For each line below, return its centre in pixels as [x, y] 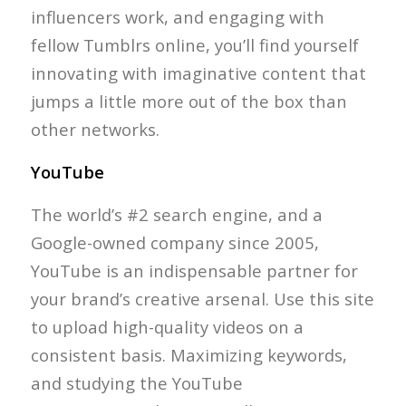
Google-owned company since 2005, [174, 242]
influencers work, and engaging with [177, 17]
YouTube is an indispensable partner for [194, 270]
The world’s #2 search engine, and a [176, 214]
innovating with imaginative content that [198, 73]
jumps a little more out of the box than [188, 101]
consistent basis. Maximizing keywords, [188, 354]
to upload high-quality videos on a [167, 326]
